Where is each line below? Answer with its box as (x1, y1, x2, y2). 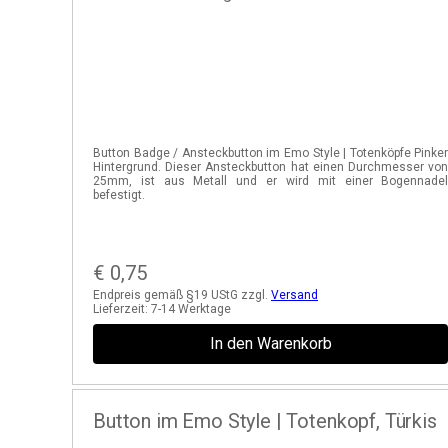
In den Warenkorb (209, 334, 332, 353)
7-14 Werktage (151, 302, 231, 316)
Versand (271, 288, 318, 302)
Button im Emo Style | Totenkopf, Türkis (93, 409, 437, 433)
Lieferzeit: (93, 302, 151, 316)
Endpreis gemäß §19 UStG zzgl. (93, 288, 271, 302)
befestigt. (93, 188, 145, 202)
